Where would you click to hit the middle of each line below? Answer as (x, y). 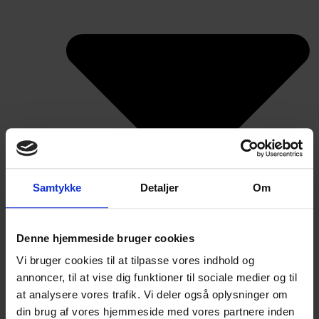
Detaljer (159, 187)
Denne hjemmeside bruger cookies (105, 238)
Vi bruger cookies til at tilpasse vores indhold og (135, 261)
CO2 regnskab (124, 309)
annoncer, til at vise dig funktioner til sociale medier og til (157, 278)
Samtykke (57, 187)
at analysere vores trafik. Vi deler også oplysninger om (152, 295)
